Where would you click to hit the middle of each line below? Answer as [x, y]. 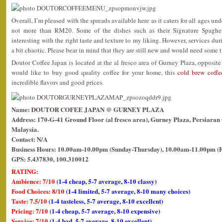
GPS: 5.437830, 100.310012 [50, 159]
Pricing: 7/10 [30, 211]
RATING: [25, 171]
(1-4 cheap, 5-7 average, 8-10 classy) [107, 181]
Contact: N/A [29, 139]
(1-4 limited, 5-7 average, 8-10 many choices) [128, 191]
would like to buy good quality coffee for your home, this [95, 72]
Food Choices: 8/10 [39, 191]
